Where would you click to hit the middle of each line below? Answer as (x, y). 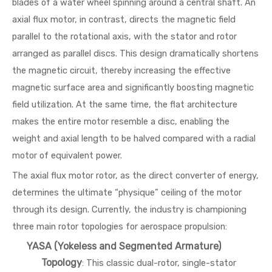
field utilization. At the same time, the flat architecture (125, 104)
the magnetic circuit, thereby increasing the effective (121, 70)
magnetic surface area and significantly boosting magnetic (133, 87)
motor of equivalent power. (67, 155)
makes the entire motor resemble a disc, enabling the (121, 121)
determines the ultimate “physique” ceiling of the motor (127, 192)
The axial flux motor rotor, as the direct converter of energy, (135, 175)
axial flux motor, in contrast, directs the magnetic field (124, 19)
